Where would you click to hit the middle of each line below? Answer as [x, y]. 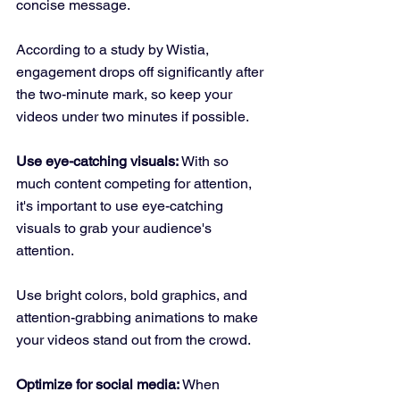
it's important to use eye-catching [121, 206]
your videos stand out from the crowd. [133, 340]
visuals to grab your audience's [116, 229]
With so [205, 162]
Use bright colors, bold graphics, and [133, 296]
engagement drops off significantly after [142, 72]
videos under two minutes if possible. [133, 117]
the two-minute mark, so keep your [126, 95]
